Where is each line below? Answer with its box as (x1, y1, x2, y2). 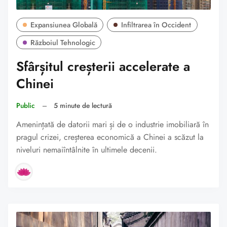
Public (16, 100, 35, 111)
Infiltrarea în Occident (121, 19, 192, 30)
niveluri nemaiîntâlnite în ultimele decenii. (16, 143, 157, 156)
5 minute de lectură (54, 100, 112, 111)
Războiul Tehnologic (30, 37, 95, 48)
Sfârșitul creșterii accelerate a (16, 57, 190, 76)
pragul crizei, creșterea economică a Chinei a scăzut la (16, 131, 204, 143)
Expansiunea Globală (30, 19, 97, 30)
